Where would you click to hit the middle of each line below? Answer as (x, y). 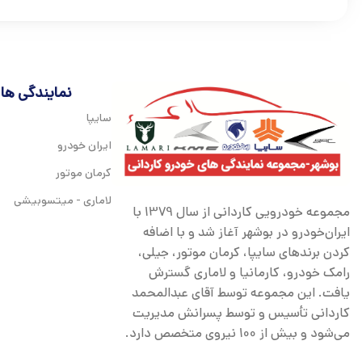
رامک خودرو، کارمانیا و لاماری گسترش (249, 272)
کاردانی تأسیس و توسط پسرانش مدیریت (241, 313)
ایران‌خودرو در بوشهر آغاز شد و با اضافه (246, 232)
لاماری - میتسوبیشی (62, 200)
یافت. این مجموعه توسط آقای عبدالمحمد (241, 293)
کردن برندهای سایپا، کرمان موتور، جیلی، (244, 252)
